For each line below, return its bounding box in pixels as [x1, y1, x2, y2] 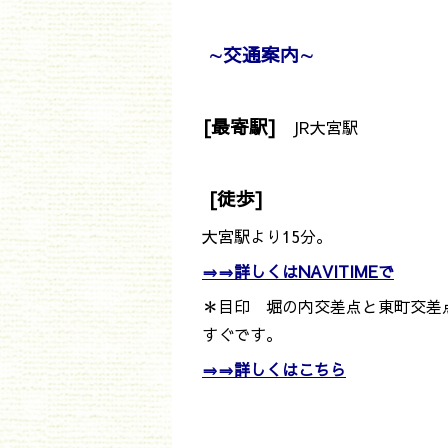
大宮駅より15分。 [202, 225, 332, 248]
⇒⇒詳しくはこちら [202, 358, 346, 381]
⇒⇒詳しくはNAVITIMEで [202, 260, 394, 283]
